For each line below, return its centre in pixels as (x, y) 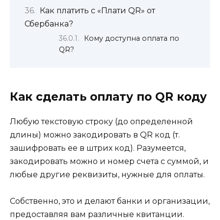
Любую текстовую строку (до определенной (101, 121)
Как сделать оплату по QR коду (108, 96)
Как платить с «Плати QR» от (97, 11)
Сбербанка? (49, 24)
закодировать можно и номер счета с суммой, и (109, 161)
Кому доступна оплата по (132, 38)
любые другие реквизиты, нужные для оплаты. (107, 174)
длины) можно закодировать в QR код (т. (95, 135)
